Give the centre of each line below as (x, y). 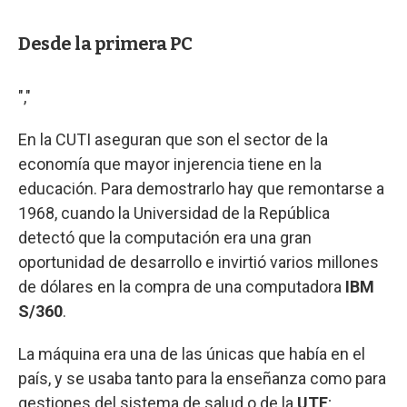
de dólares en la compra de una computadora (182, 287)
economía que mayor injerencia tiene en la (170, 164)
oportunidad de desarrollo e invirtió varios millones (199, 263)
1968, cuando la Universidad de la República (174, 213)
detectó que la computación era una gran (165, 238)
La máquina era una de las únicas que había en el (192, 354)
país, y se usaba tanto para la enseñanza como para (202, 379)
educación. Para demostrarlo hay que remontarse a (201, 189)
